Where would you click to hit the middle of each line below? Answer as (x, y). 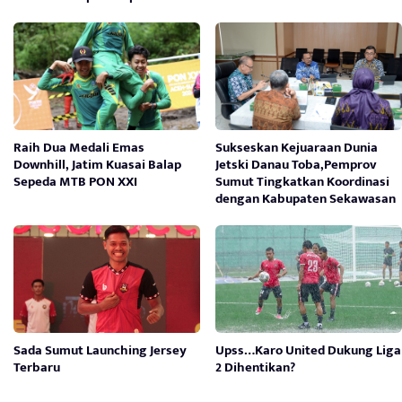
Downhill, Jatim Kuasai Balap (97, 164)
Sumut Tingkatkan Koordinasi (303, 181)
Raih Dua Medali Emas (79, 147)
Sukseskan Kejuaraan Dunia (297, 147)
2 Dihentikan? (256, 367)
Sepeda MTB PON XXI (75, 181)
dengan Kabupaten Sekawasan (306, 198)
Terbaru (37, 367)
